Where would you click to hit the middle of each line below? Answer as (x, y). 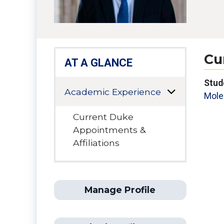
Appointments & (109, 130)
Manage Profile (120, 190)
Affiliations (96, 143)
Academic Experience (112, 91)
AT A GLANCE (98, 63)
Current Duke (103, 117)
